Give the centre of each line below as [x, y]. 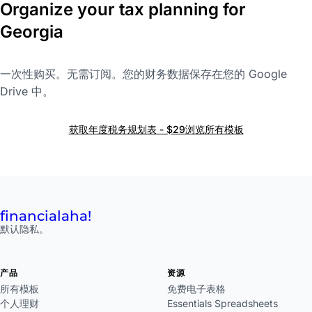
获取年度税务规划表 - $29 [127, 130]
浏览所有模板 [214, 130]
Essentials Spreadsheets [223, 304]
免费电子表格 [196, 289]
